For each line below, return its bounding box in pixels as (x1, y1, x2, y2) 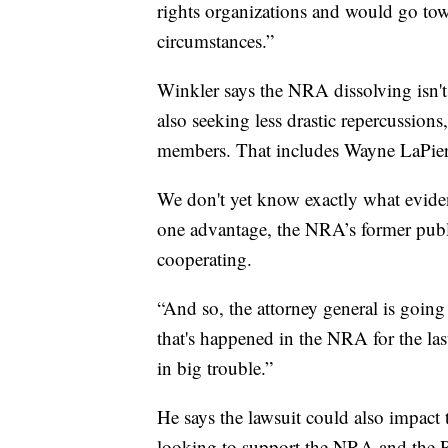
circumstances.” (157, 27, 274, 53)
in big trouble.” (157, 354, 273, 380)
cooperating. (157, 245, 252, 271)
